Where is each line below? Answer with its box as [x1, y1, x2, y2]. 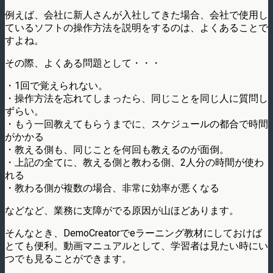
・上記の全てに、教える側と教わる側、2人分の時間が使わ [5, 157, 264, 169]
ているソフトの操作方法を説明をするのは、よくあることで [5, 22, 268, 34]
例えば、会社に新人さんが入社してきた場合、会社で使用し [5, 9, 268, 21]
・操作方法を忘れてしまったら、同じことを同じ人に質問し [5, 93, 268, 105]
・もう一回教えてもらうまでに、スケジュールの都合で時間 [5, 118, 268, 130]
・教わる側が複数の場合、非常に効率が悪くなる [5, 182, 219, 194]
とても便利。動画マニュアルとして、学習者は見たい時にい [5, 240, 268, 252]
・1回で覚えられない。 [5, 80, 108, 92]
